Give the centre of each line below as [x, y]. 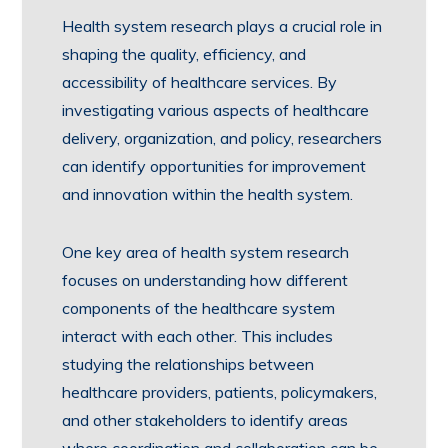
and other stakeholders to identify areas [205, 420]
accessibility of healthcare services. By [200, 82]
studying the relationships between [188, 364]
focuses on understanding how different [205, 280]
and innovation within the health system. [208, 194]
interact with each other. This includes [198, 336]
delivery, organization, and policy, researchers [222, 138]
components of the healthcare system [199, 308]
